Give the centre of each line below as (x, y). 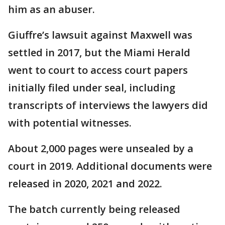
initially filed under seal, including (92, 87)
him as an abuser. (51, 9)
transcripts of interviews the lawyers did (108, 105)
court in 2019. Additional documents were (110, 166)
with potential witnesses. (70, 123)
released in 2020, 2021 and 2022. (85, 183)
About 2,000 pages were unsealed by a (101, 148)
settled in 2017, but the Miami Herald (99, 52)
